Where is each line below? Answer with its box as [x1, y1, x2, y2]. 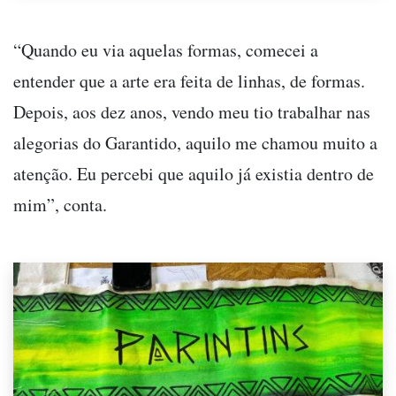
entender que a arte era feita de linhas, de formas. [13, 68, 365, 93]
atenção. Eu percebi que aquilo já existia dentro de [13, 161, 374, 186]
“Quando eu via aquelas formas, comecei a [13, 37, 318, 62]
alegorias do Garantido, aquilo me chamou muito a [13, 130, 377, 155]
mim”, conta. [13, 192, 107, 217]
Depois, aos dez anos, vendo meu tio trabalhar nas [13, 99, 370, 124]
